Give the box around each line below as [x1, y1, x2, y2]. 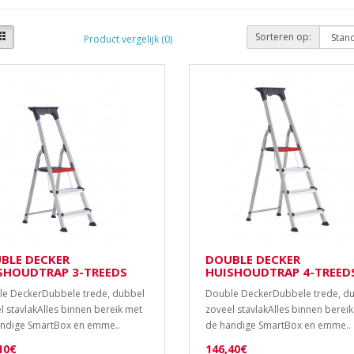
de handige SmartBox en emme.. [205, 318, 351, 333]
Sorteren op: [255, 30, 312, 44]
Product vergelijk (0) [83, 32, 172, 46]
